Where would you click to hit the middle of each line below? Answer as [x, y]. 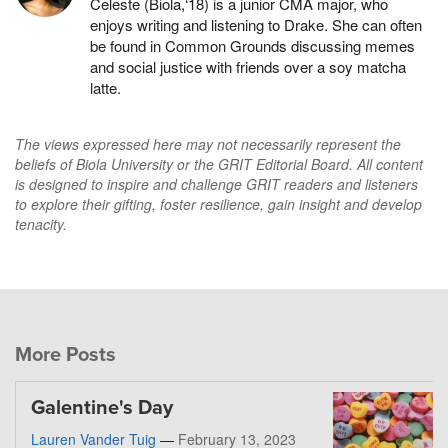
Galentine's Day [102, 408]
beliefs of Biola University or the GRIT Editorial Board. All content [219, 164]
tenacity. [41, 224]
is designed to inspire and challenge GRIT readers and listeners [216, 184]
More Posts [65, 355]
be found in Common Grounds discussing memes [252, 46]
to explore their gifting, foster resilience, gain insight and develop [218, 204]
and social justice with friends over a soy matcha [248, 67]
